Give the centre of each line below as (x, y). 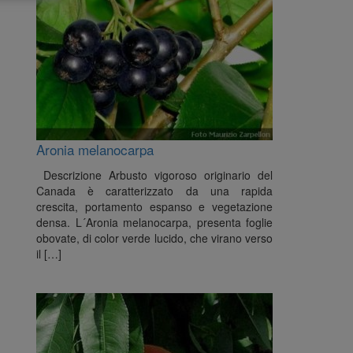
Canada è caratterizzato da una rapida (154, 191)
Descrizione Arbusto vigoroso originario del (154, 175)
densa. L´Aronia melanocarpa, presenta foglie (154, 222)
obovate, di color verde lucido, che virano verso (154, 238)
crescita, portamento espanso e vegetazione (154, 206)
